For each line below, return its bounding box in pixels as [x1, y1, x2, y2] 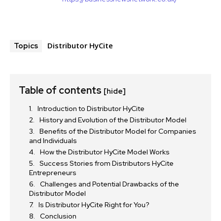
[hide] [104, 86, 126, 97]
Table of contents [19, 84, 104, 97]
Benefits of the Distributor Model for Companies [39, 127, 196, 136]
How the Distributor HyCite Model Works [40, 147, 170, 157]
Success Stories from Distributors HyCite [39, 159, 174, 168]
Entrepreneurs [29, 168, 76, 178]
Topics [14, 41, 38, 51]
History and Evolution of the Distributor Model [39, 115, 186, 125]
